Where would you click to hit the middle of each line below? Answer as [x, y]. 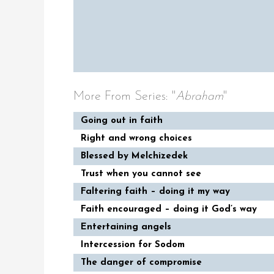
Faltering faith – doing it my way [155, 192]
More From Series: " [124, 97]
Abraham [199, 97]
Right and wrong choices [136, 139]
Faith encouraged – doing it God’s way [169, 210]
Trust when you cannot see [141, 174]
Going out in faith [122, 121]
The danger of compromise [141, 263]
